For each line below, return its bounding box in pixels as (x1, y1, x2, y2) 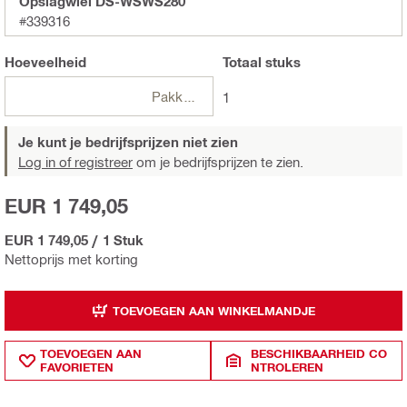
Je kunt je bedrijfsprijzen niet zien (18, 134, 238, 151)
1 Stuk (103, 232, 144, 249)
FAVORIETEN (40, 360, 114, 375)
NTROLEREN (251, 360, 324, 375)
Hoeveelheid (5, 54, 86, 71)
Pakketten (182, 88, 196, 105)
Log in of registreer (18, 154, 133, 171)
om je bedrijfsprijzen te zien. (133, 154, 303, 171)
